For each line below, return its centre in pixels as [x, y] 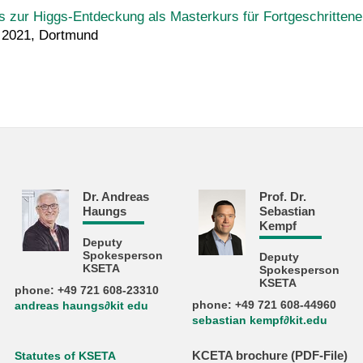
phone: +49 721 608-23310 [87, 290]
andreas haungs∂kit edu [82, 305]
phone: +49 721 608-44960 [264, 305]
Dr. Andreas [115, 196]
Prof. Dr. [283, 196]
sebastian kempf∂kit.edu [259, 320]
